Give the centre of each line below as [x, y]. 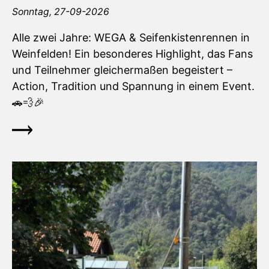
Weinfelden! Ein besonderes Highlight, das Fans [132, 54]
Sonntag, [33, 12]
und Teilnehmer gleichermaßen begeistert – [122, 70]
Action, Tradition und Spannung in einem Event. [133, 86]
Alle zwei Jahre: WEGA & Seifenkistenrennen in [131, 38]
